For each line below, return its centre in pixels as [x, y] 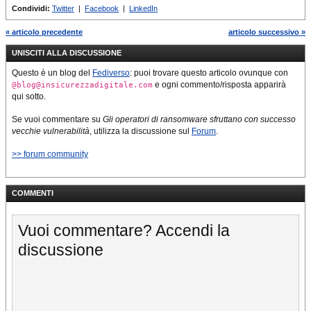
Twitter [63, 8]
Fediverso [111, 73]
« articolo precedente [44, 32]
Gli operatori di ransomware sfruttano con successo [199, 119]
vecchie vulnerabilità [51, 131]
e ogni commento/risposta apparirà [219, 84]
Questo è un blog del [52, 73]
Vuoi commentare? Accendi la [124, 230]
